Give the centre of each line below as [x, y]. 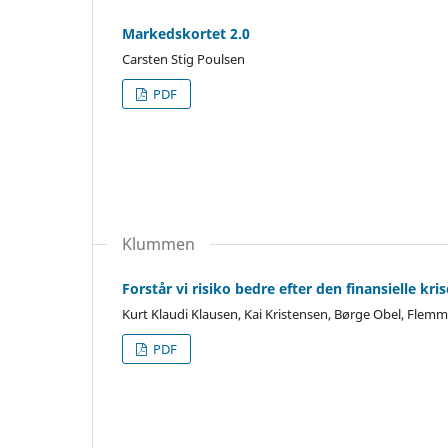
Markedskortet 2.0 [186, 34]
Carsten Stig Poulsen [183, 59]
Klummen [158, 244]
